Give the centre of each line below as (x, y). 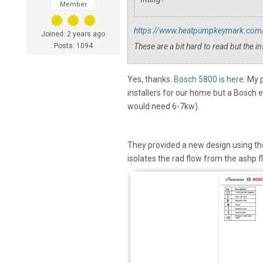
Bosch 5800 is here (208, 80)
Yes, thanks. (150, 80)
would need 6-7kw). (164, 107)
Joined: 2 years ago (73, 34)
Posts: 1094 (73, 46)
